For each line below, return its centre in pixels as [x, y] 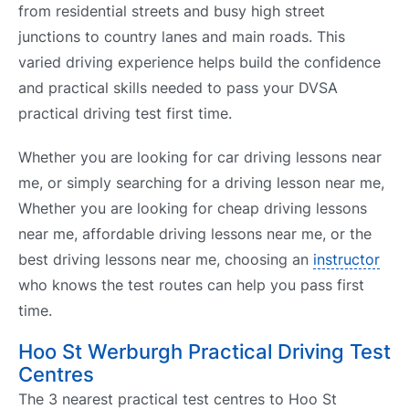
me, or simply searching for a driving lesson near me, [201, 182]
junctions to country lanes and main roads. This [182, 37]
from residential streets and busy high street [172, 11]
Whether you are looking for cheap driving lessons [193, 208]
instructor [346, 259]
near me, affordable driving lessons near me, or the [195, 233]
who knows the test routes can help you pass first [191, 284]
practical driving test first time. [125, 114]
